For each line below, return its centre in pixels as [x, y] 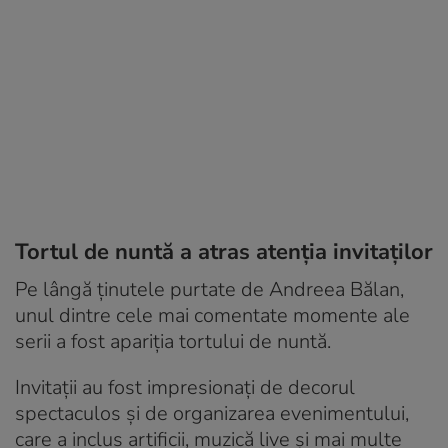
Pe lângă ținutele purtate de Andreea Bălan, [209, 290]
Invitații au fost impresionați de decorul [185, 388]
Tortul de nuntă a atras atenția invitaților [224, 252]
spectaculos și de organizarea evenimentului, [212, 414]
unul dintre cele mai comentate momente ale [212, 316]
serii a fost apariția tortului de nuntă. [173, 342]
